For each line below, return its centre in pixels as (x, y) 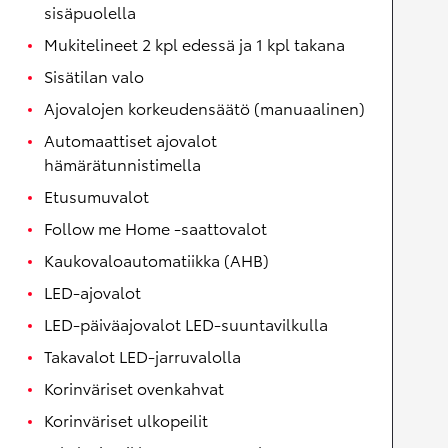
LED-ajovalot (92, 292)
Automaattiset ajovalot (130, 140)
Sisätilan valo (94, 76)
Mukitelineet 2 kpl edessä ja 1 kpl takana (194, 44)
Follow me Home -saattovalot (155, 228)
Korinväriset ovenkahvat (134, 388)
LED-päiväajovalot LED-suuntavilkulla (186, 324)
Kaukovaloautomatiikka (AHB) (156, 260)
